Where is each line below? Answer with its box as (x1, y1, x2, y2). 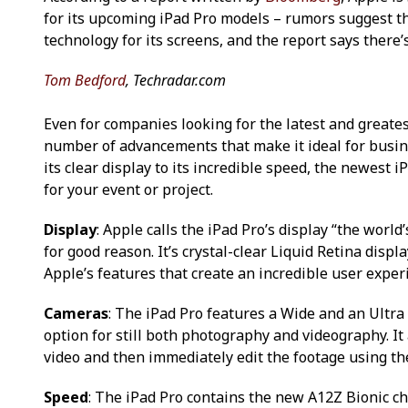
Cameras (44, 302, 108, 323)
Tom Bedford (44, 69, 126, 90)
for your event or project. (44, 178, 213, 199)
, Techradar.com (126, 69, 226, 90)
